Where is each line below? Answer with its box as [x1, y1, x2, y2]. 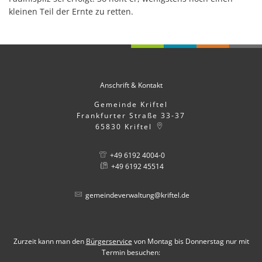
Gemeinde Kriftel [94, 99, 168, 109]
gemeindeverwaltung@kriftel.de [85, 189, 189, 200]
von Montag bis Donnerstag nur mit [132, 236, 249, 246]
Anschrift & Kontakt [99, 80, 163, 90]
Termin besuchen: [102, 247, 160, 257]
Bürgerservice [85, 236, 132, 246]
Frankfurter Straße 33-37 [77, 110, 185, 120]
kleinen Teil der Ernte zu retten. [9, 5, 133, 17]
